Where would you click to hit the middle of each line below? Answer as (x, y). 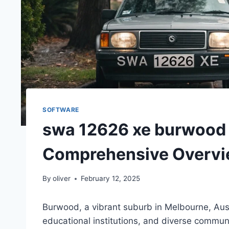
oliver (62, 179)
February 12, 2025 (111, 179)
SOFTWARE (61, 109)
